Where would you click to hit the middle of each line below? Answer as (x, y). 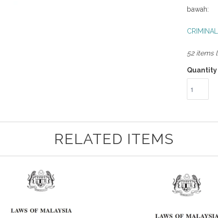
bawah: (198, 9)
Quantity (202, 70)
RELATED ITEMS (114, 139)
